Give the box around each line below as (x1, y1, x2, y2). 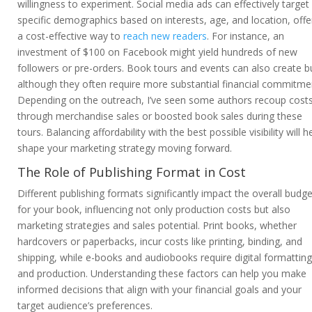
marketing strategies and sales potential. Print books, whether (17, 219, 297, 233)
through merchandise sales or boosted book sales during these (17, 109, 302, 123)
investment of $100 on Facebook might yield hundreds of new (17, 45, 297, 59)
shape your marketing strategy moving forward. (17, 141, 232, 155)
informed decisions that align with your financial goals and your (17, 283, 302, 297)
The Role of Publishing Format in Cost (17, 164, 246, 181)
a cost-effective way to (17, 29, 123, 43)
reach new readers (123, 29, 207, 43)
